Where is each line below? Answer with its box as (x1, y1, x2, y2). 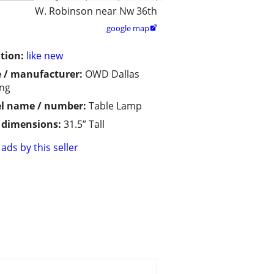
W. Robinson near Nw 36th (35, 4, 157, 18)
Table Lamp (89, 99, 142, 113)
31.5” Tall (64, 117, 105, 131)
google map (106, 23, 149, 34)
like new (26, 49, 63, 63)
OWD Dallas (85, 67, 139, 81)
